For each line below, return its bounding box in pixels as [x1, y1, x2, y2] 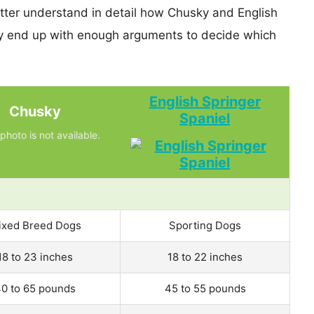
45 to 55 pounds [164, 281, 246, 295]
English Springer [149, 93, 261, 110]
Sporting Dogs [169, 218, 241, 232]
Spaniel [179, 109, 230, 127]
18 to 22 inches [168, 250, 243, 264]
